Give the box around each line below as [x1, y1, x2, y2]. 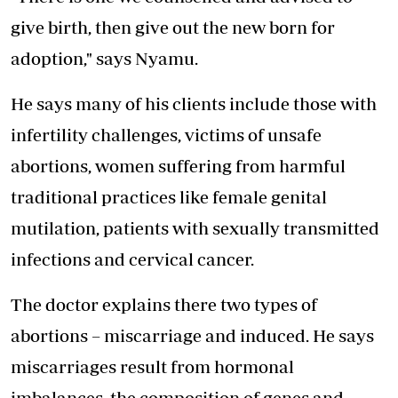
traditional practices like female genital [11, 187, 327, 208]
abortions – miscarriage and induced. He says [11, 325, 374, 346]
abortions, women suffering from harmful [11, 155, 346, 177]
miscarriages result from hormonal [11, 356, 294, 378]
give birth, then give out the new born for [11, 17, 335, 38]
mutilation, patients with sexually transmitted [11, 218, 379, 239]
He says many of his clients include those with [11, 93, 377, 115]
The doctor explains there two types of [11, 294, 317, 315]
